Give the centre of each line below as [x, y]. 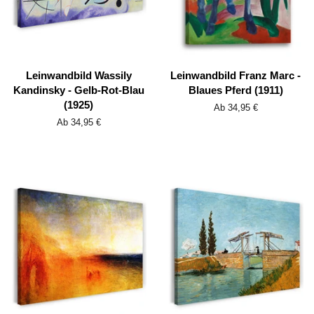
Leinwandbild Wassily [78, 76]
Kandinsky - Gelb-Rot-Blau [78, 90]
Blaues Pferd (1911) [235, 90]
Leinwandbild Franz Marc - [235, 76]
